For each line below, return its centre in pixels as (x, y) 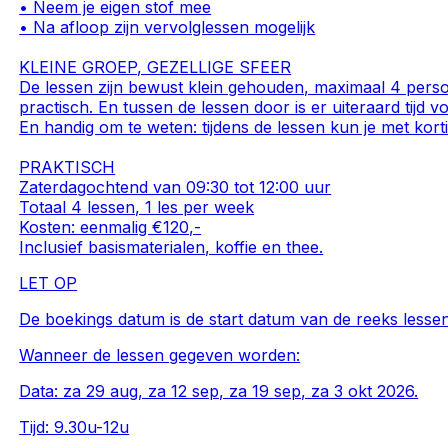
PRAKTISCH (67, 167)
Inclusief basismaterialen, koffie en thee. (171, 247)
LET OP (48, 283)
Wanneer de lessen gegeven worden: (160, 355)
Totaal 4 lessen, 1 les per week (137, 207)
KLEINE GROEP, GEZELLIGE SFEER (155, 67)
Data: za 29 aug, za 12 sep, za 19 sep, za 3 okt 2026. (219, 391)
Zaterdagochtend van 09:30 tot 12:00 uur (175, 187)
